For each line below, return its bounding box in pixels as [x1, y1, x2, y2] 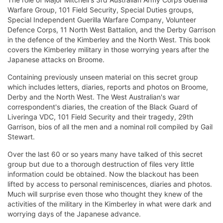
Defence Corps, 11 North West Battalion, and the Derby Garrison [7, 25, 216, 34]
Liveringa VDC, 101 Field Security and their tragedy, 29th [7, 112, 193, 121]
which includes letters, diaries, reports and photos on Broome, [7, 83, 208, 92]
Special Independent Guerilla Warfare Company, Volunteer [7, 15, 196, 24]
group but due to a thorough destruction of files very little [7, 160, 194, 169]
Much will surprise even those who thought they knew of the [7, 190, 203, 199]
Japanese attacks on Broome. [7, 55, 105, 64]
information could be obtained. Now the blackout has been [7, 170, 199, 179]
